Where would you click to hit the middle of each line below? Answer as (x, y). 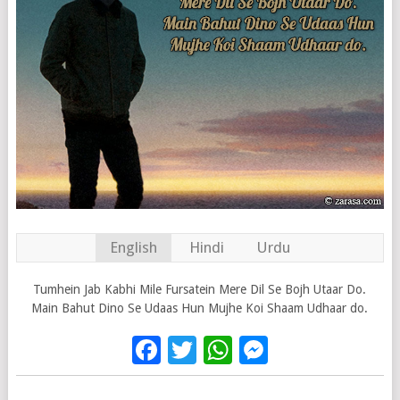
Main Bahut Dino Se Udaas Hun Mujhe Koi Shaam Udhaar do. (200, 308)
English (133, 247)
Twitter (242, 350)
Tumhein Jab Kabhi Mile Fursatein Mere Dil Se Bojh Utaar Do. (200, 289)
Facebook (222, 350)
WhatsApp (297, 350)
